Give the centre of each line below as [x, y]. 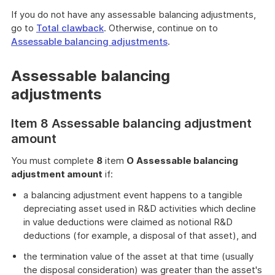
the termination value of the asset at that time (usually [138, 256]
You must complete [54, 161]
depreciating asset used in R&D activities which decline [140, 208]
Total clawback [70, 28]
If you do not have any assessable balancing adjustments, [134, 14]
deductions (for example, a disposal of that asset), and [140, 235]
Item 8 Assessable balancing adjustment [131, 123]
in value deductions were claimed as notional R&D [128, 222]
